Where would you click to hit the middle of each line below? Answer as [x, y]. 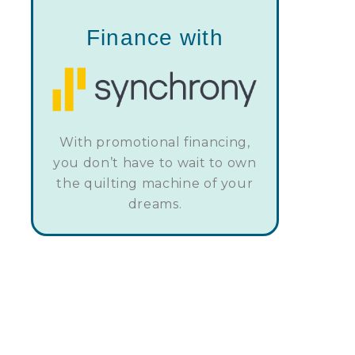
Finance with [155, 37]
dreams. [155, 204]
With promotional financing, [155, 143]
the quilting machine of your [155, 184]
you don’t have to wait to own [155, 163]
